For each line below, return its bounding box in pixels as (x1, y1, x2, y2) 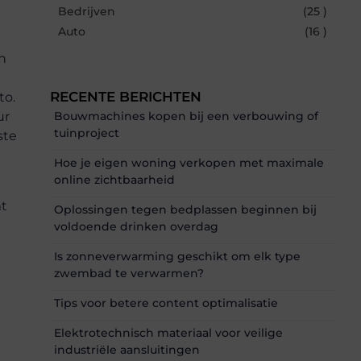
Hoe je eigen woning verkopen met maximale (54, 155, 324, 170)
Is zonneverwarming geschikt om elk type (54, 248, 301, 263)
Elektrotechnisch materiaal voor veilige (54, 325, 283, 340)
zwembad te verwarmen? (54, 265, 204, 280)
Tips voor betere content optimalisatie (54, 295, 278, 310)
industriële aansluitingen (54, 342, 200, 357)
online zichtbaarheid (54, 172, 175, 187)
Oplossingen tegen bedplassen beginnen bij (54, 201, 317, 217)
